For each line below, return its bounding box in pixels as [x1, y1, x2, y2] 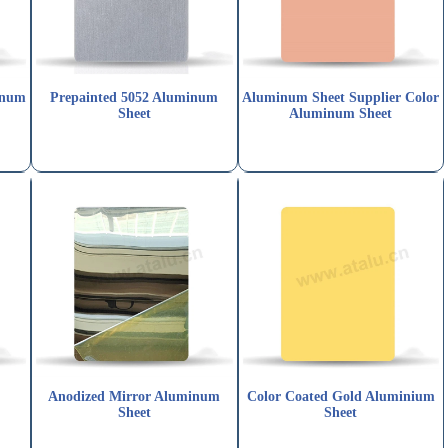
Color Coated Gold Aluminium [246, 389, 435, 405]
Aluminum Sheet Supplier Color [242, 90, 440, 106]
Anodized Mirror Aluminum [48, 389, 221, 405]
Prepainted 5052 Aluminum [50, 90, 219, 106]
